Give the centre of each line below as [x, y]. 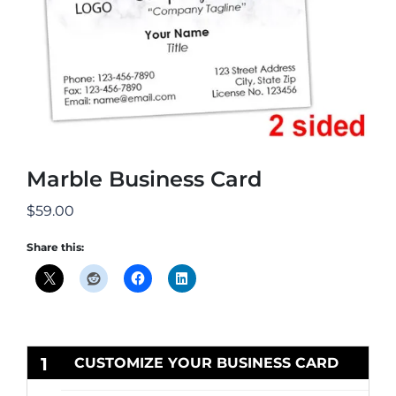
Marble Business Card [144, 179]
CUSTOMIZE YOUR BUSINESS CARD [206, 362]
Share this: [55, 247]
